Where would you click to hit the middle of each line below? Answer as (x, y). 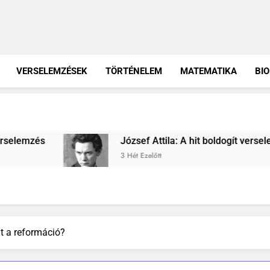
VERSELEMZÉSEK (52, 71)
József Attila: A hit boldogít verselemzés (111, 141)
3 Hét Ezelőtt (44, 155)
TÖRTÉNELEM (134, 71)
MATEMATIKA (209, 71)
